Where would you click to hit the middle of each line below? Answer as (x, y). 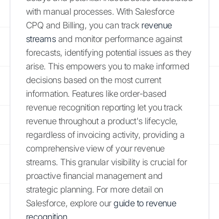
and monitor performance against (119, 39)
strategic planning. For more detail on (95, 189)
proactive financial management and (94, 175)
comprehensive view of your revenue (95, 148)
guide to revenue (145, 203)
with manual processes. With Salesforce (100, 11)
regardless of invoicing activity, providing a (105, 134)
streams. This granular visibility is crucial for (107, 162)
